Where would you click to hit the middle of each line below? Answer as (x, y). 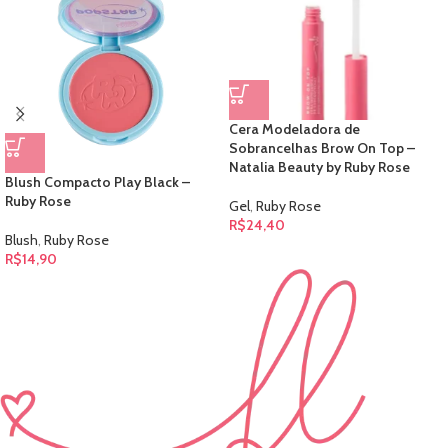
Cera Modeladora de (294, 128)
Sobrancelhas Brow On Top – (322, 147)
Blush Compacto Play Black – (97, 182)
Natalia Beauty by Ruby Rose (319, 166)
